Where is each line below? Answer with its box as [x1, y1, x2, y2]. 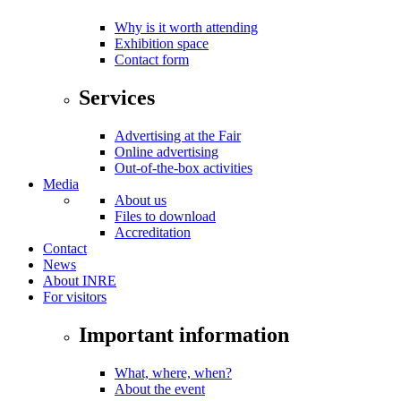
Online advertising [115, 143, 218, 159]
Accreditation [115, 224, 191, 240]
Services [79, 86, 155, 109]
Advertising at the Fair [115, 127, 241, 143]
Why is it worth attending [115, 20, 258, 36]
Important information [79, 322, 289, 346]
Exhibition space [115, 36, 209, 52]
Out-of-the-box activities [115, 159, 252, 175]
